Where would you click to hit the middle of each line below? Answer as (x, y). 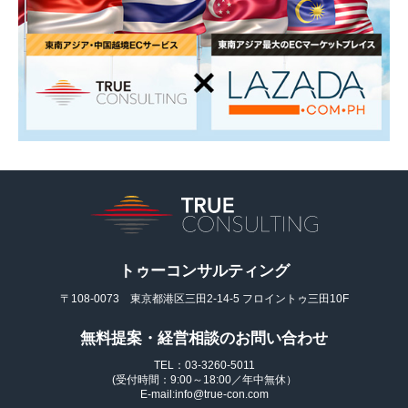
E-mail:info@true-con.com (204, 394)
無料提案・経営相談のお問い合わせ (204, 338)
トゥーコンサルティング (204, 270)
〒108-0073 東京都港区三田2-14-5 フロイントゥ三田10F (204, 298)
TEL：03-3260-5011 (204, 365)
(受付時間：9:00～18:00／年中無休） (204, 379)
